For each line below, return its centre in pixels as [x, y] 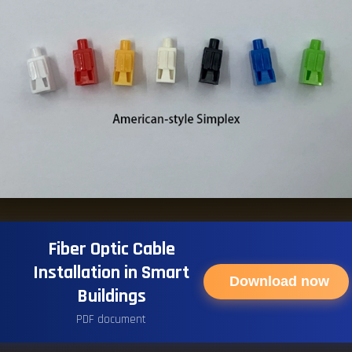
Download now [279, 282]
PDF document [111, 319]
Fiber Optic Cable [111, 249]
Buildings [111, 296]
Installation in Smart [111, 272]
